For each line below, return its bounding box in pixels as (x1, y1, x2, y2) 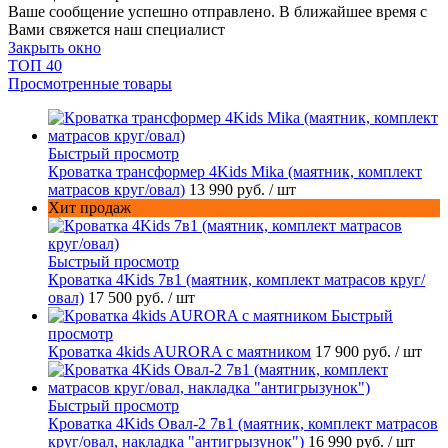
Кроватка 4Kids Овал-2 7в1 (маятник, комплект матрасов (48, 415, 438, 433)
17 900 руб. (315, 343, 395, 361)
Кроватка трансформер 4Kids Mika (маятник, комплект (48, 163, 422, 181)
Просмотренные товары (8, 75, 172, 93)
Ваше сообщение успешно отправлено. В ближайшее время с (8, 3, 427, 21)
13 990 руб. (189, 181, 269, 199)
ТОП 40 (8, 57, 62, 75)
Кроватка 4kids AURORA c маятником (48, 343, 311, 361)
